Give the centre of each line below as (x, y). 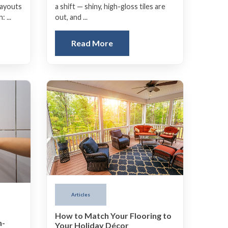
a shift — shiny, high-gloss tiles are (110, 6)
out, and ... (71, 17)
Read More (92, 43)
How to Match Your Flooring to (113, 215)
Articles (81, 195)
